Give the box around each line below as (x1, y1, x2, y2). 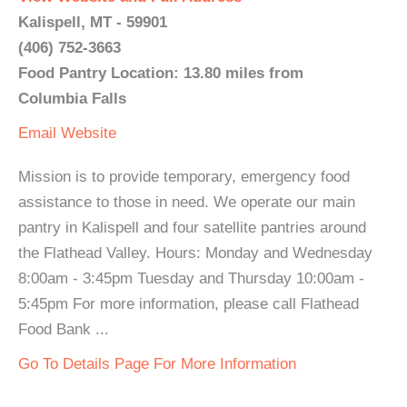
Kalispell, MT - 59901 (18, 14, 167, 31)
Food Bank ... (18, 321, 109, 338)
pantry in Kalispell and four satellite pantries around (18, 219, 366, 236)
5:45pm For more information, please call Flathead (18, 295, 359, 313)
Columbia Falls (18, 90, 126, 107)
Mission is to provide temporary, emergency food (18, 168, 350, 185)
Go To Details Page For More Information (18, 355, 296, 372)
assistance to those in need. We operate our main (18, 194, 355, 211)
